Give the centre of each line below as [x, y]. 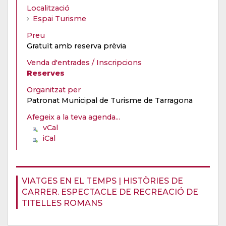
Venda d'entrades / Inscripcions [84, 62]
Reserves [46, 73]
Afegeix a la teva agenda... [73, 117]
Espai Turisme [60, 18]
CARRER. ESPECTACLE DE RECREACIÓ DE [110, 192]
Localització [48, 8]
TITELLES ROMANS [62, 203]
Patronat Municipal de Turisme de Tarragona [110, 100]
